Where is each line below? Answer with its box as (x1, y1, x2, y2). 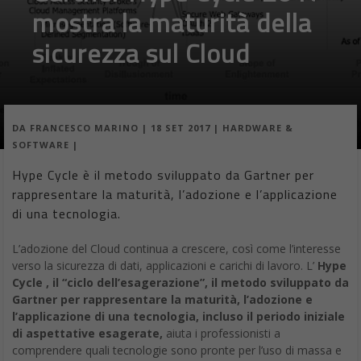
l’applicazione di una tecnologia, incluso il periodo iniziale (12, 309, 345, 325)
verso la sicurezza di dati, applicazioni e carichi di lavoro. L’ (12, 258, 317, 274)
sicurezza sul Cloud (32, 34, 250, 73)
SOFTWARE (12, 139, 69, 151)
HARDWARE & (222, 122, 293, 135)
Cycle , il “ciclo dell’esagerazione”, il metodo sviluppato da (12, 275, 349, 291)
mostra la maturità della (32, 3, 312, 42)
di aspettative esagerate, (12, 326, 163, 342)
